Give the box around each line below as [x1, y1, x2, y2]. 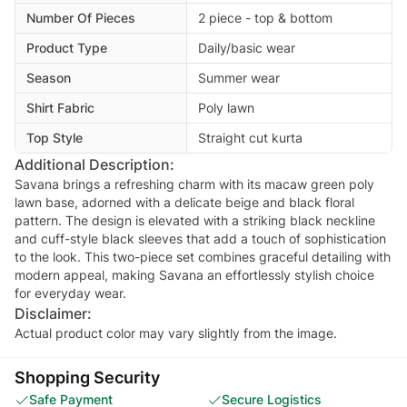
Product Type [26, 39, 107, 55]
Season [26, 69, 71, 85]
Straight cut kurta [198, 129, 303, 145]
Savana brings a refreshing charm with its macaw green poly [15, 175, 374, 192]
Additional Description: [15, 154, 174, 174]
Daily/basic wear [198, 39, 295, 55]
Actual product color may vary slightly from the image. [15, 324, 337, 341]
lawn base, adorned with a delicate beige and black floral [15, 194, 354, 210]
